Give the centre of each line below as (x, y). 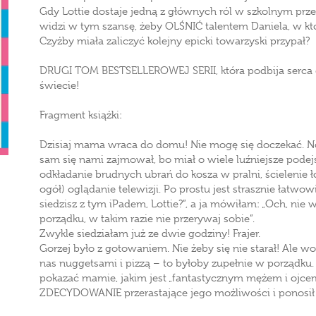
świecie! (59, 85)
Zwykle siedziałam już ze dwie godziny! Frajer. (150, 233)
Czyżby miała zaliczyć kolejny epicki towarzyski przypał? (175, 41)
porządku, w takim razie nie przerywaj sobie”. (147, 219)
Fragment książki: (81, 115)
